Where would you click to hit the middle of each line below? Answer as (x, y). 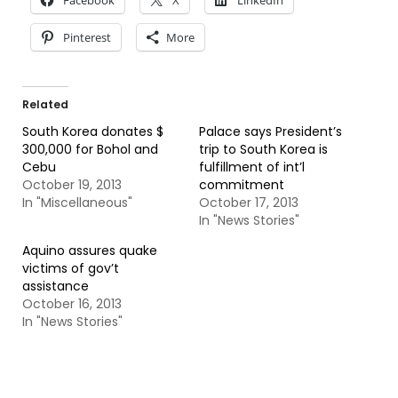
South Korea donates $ (93, 131)
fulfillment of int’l (252, 167)
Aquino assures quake (90, 251)
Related (45, 104)
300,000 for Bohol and (90, 149)
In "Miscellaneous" (77, 203)
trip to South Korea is (263, 149)
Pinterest (87, 37)
